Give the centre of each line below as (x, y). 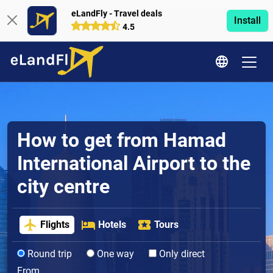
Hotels (112, 225)
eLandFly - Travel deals (116, 13)
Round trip (48, 254)
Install (247, 20)
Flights (55, 225)
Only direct (181, 254)
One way (114, 254)
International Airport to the (134, 163)
